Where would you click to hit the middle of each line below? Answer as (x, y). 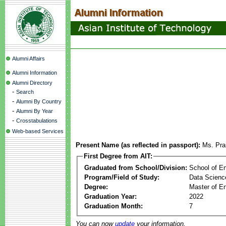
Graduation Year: (110, 196)
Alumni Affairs (29, 59)
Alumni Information (35, 73)
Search (25, 92)
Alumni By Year (35, 111)
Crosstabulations (37, 121)
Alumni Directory (32, 83)
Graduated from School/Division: (136, 167)
